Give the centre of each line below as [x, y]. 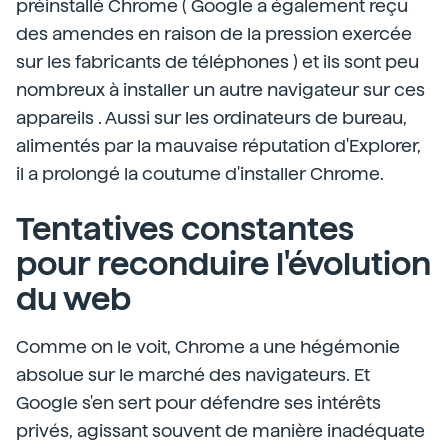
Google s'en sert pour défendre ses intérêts [198, 402]
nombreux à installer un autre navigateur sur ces [220, 89]
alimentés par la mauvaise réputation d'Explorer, [218, 145]
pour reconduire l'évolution [223, 264]
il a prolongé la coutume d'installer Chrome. [200, 173]
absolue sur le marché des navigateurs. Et [193, 374]
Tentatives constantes [185, 229]
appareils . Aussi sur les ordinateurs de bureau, [211, 117]
